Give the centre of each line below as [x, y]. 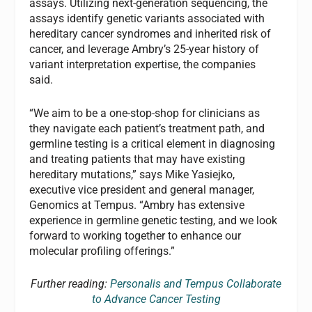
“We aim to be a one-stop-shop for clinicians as [145, 113]
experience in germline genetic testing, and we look [154, 220]
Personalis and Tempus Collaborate [196, 284]
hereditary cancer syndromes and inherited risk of [150, 34]
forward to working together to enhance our [135, 235]
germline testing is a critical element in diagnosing [153, 143]
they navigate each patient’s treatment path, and [147, 128]
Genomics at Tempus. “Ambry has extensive [137, 205]
